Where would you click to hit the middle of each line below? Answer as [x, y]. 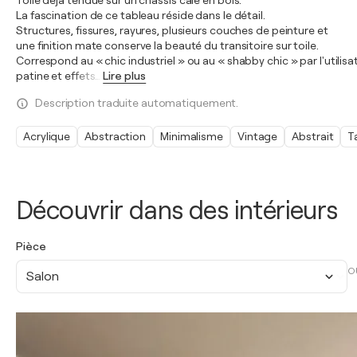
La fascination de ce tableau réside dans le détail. [141, 15]
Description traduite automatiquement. [137, 103]
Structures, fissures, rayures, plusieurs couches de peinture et [172, 30]
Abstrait [313, 136]
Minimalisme [192, 136]
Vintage [257, 136]
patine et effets [56, 76]
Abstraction [116, 136]
